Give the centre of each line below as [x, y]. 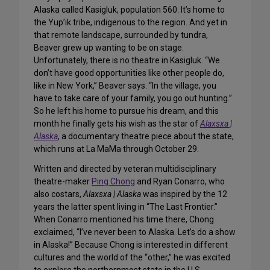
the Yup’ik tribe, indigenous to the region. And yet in [130, 23]
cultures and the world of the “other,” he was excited [132, 258]
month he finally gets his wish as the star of [117, 124]
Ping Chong [113, 182]
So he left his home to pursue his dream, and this [126, 111]
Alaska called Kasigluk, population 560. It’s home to [129, 10]
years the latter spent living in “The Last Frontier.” [126, 207]
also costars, [58, 194]
